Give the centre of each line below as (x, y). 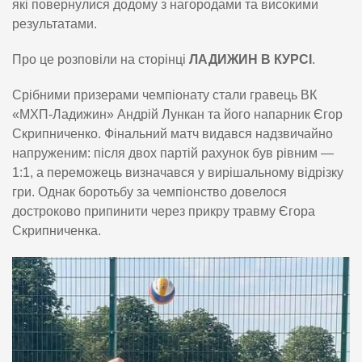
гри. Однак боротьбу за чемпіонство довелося (149, 192)
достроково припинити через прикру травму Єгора (164, 211)
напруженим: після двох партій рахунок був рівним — (173, 153)
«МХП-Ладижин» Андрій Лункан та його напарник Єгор (177, 114)
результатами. (55, 23)
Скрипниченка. (57, 230)
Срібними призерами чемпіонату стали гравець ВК (164, 95)
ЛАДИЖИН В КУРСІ (250, 59)
